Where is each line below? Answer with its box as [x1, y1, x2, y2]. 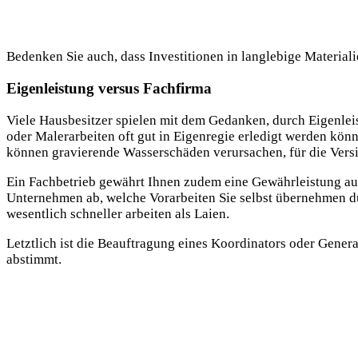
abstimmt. [6, 251, 62, 267]
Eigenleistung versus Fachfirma [6, 79, 212, 97]
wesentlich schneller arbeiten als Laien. [6, 205, 229, 221]
